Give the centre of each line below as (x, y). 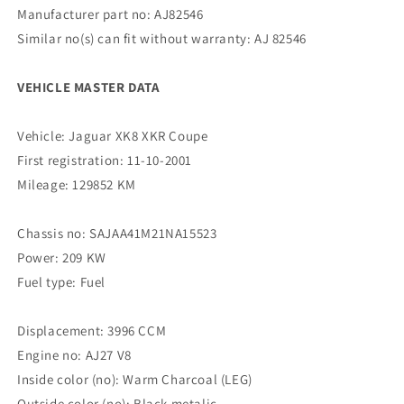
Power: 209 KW (62, 257)
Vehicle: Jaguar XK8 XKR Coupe (113, 136)
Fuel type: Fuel (61, 282)
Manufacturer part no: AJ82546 (110, 14)
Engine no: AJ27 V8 (74, 355)
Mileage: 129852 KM (77, 184)
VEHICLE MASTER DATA (89, 87)
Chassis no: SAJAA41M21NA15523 (117, 233)
